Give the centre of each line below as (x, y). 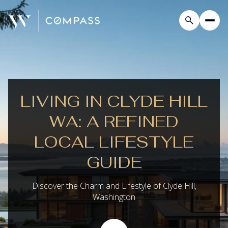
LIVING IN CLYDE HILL (114, 101)
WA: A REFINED (114, 121)
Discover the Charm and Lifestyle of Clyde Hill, (114, 186)
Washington (114, 197)
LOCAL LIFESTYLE (114, 142)
